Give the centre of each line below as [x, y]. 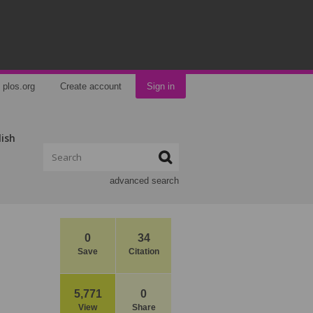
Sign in [161, 86]
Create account [91, 86]
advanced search [144, 181]
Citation [144, 252]
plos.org [19, 86]
